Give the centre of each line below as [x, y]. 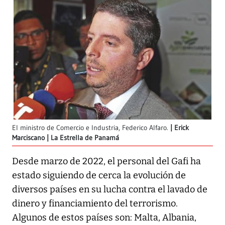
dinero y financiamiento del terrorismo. [95, 203]
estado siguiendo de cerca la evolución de [99, 175]
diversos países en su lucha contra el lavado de [110, 189]
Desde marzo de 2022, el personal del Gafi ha [106, 161]
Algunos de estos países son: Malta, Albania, [104, 217]
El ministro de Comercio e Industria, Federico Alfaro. [90, 128]
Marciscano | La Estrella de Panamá [66, 138]
